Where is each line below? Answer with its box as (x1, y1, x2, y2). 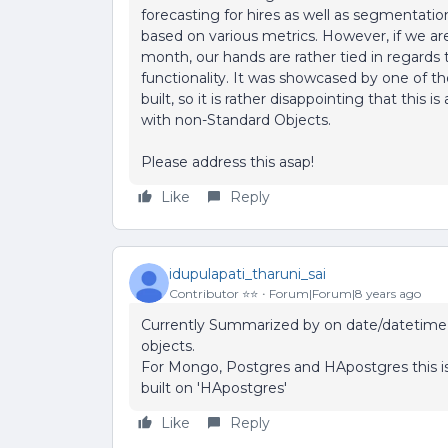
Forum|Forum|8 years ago (269, 285, 421, 301)
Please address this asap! (141, 153, 314, 171)
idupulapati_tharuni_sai (169, 264, 326, 283)
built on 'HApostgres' (141, 379, 287, 397)
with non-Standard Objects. (141, 111, 331, 129)
